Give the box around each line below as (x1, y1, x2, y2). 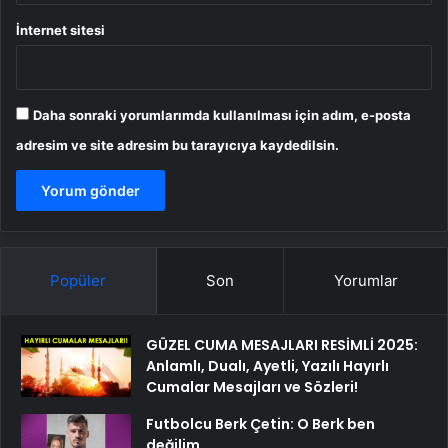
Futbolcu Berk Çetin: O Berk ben (146, 414, 375, 435)
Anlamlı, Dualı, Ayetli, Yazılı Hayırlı (146, 356, 389, 377)
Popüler (50, 271, 107, 291)
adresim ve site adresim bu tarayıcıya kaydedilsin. (16, 137, 339, 154)
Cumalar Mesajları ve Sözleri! (146, 377, 358, 398)
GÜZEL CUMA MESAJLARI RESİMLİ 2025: (146, 335, 418, 356)
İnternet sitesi (16, 22, 105, 39)
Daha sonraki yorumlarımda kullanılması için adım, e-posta (33, 107, 411, 124)
